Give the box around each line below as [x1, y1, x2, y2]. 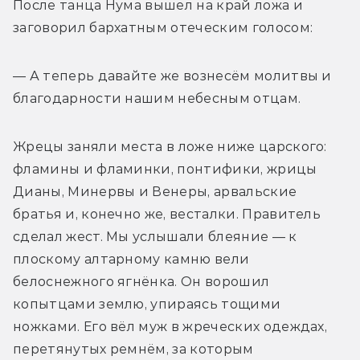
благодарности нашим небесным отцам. [13, 91, 301, 107]
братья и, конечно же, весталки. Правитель [13, 207, 321, 223]
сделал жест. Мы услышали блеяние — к [13, 229, 297, 245]
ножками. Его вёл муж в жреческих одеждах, [13, 319, 328, 335]
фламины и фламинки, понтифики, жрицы [13, 162, 317, 178]
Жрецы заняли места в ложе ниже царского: [13, 139, 327, 155]
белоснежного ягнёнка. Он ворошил [13, 274, 270, 290]
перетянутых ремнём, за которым [13, 342, 254, 358]
